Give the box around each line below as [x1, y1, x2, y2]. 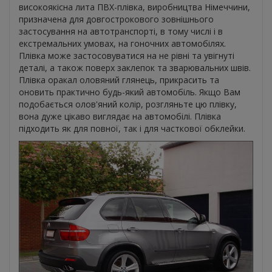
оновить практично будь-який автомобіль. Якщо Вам [19, 86, 240, 98]
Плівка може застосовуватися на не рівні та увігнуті [19, 50, 234, 62]
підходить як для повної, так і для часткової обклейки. [19, 123, 245, 135]
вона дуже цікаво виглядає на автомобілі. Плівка [19, 110, 221, 123]
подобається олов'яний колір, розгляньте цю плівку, [19, 98, 237, 110]
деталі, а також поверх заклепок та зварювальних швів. [19, 62, 251, 74]
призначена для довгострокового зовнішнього [19, 13, 214, 25]
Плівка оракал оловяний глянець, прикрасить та [19, 74, 219, 86]
